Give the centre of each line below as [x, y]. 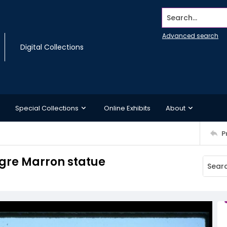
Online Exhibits [127, 108]
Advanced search [190, 36]
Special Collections [47, 108]
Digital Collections [52, 47]
